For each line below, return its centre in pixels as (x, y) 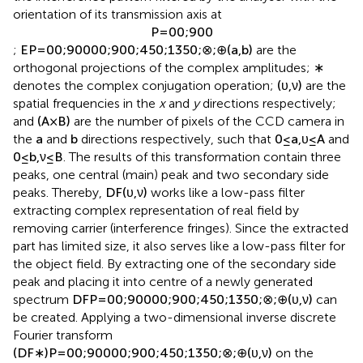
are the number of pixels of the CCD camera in (207, 132)
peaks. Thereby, (59, 203)
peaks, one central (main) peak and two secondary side (171, 186)
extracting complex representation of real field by (156, 221)
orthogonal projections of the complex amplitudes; (163, 79)
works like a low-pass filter (226, 203)
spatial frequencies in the (86, 114)
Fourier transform (63, 346)
